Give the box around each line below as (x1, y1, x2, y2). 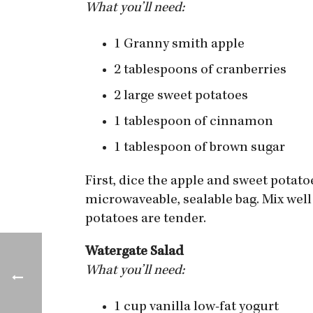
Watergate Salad (85, 245, 187, 259)
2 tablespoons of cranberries (114, 64, 286, 78)
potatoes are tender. (85, 212, 206, 226)
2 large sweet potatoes (114, 89, 248, 103)
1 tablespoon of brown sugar (114, 141, 285, 155)
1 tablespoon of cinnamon (114, 115, 273, 129)
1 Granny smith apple (114, 38, 245, 52)
